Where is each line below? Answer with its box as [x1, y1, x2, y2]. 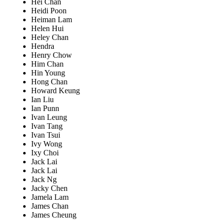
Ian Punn [31, 104, 59, 113]
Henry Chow [31, 51, 72, 60]
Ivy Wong [31, 140, 62, 148]
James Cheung [31, 211, 76, 220]
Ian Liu [31, 95, 54, 104]
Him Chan [31, 60, 64, 69]
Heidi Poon [31, 6, 67, 15]
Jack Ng [31, 175, 57, 184]
